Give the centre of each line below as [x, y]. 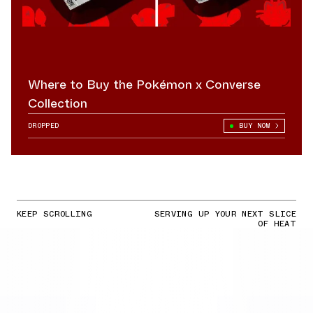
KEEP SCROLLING [55, 214]
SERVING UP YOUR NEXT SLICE [225, 214]
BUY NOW [254, 125]
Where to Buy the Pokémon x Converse [144, 85]
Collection [58, 103]
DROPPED [44, 125]
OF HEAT [277, 224]
